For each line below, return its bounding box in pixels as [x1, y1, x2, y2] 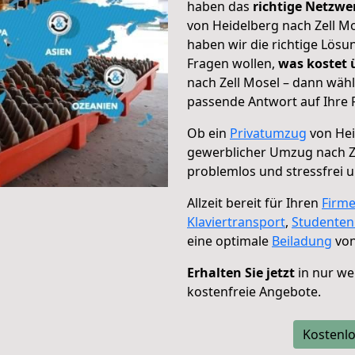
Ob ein [187, 124, 230, 142]
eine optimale [187, 232, 272, 250]
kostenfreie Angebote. [187, 283, 321, 300]
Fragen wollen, [187, 55, 278, 72]
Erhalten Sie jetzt [187, 264, 295, 281]
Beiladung [272, 232, 332, 250]
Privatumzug [230, 124, 307, 142]
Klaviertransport [187, 213, 285, 231]
